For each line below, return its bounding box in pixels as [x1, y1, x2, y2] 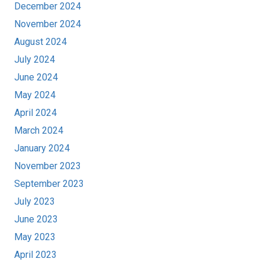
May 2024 [14, 89, 56, 101]
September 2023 [14, 178, 84, 190]
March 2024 [14, 125, 63, 137]
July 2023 [14, 196, 55, 208]
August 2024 [14, 36, 67, 48]
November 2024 [14, 18, 81, 30]
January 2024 [14, 143, 70, 154]
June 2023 [14, 214, 58, 225]
